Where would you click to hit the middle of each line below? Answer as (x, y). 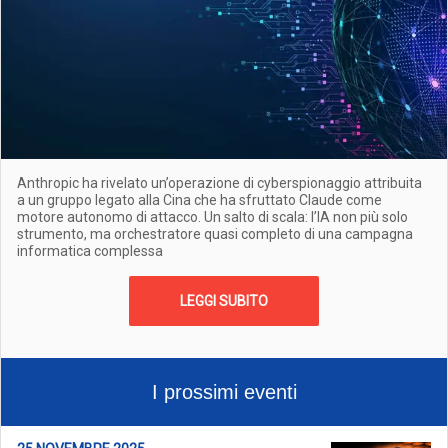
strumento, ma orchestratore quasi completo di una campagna (215, 234)
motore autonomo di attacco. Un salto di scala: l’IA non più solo (212, 217)
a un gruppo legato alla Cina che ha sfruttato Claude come (199, 200)
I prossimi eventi (224, 392)
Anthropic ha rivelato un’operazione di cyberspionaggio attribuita (219, 183)
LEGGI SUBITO (224, 301)
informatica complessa (90, 251)
